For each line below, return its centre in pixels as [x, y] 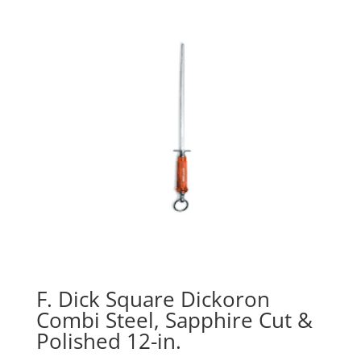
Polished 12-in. [108, 340]
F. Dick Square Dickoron [153, 299]
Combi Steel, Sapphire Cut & [174, 320]
